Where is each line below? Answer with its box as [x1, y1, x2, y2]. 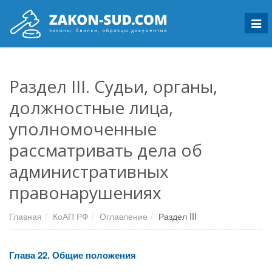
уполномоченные [9, 117, 157, 140]
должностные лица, [9, 96, 173, 119]
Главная [9, 210, 42, 222]
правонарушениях [9, 181, 161, 204]
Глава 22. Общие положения [9, 248, 136, 262]
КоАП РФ [53, 210, 89, 222]
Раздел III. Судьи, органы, [9, 75, 217, 98]
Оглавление [100, 210, 148, 222]
